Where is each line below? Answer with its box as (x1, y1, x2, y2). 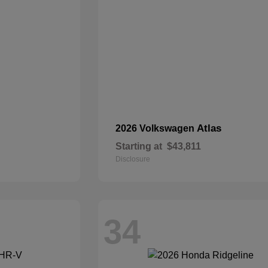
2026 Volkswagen (115, 123, 197, 133)
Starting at (115, 141, 163, 151)
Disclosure (115, 155, 151, 163)
